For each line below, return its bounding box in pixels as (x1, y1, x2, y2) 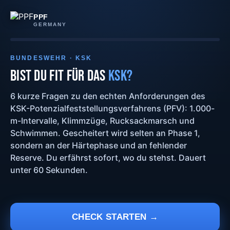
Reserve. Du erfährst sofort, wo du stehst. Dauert (10, 152, 206, 163)
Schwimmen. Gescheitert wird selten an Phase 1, (10, 128, 200, 138)
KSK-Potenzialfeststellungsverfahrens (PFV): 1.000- (10, 103, 215, 113)
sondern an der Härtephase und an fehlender (10, 140, 187, 150)
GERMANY (33, 21, 67, 27)
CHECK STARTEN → (71, 212, 159, 222)
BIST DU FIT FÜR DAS (10, 67, 108, 85)
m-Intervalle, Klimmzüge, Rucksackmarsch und (10, 116, 195, 126)
